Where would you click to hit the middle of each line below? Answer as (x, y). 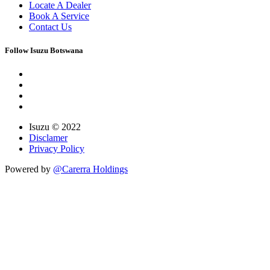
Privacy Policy (57, 149)
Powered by (29, 169)
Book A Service (59, 16)
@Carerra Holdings (90, 169)
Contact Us (50, 27)
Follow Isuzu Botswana (44, 51)
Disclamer (48, 138)
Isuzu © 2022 (55, 127)
